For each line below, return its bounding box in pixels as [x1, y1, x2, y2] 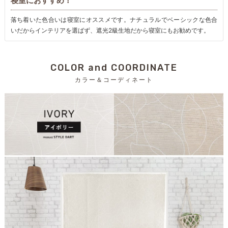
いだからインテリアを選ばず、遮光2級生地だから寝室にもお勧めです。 [10, 26, 210, 34]
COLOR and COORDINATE [50, 62, 178, 74]
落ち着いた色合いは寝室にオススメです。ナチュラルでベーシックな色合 [10, 15, 218, 23]
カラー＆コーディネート [75, 76, 153, 84]
